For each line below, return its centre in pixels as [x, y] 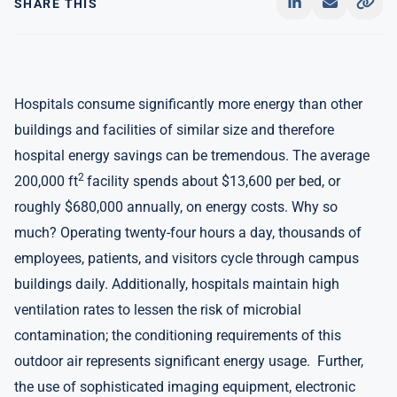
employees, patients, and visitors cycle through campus [187, 258]
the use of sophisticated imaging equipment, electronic [185, 387]
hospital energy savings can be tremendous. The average [192, 156]
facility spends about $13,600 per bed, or [214, 181]
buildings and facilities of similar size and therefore [174, 130]
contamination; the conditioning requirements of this [178, 335]
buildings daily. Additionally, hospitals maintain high [177, 284]
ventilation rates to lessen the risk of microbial [158, 310]
